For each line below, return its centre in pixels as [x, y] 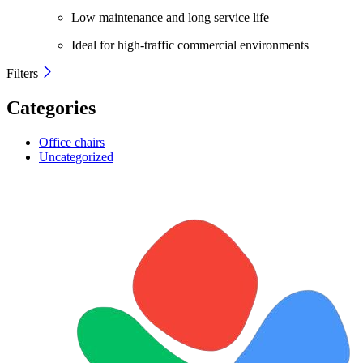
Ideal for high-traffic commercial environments [190, 45]
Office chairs [72, 142]
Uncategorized [76, 156]
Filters [24, 73]
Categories [51, 107]
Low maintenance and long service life [170, 17]
